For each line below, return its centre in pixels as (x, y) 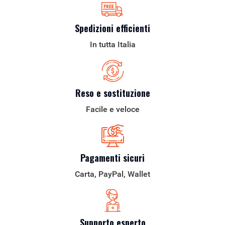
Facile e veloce (113, 109)
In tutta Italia (113, 44)
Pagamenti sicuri (113, 157)
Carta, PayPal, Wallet (113, 174)
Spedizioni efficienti (113, 28)
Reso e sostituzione (113, 93)
